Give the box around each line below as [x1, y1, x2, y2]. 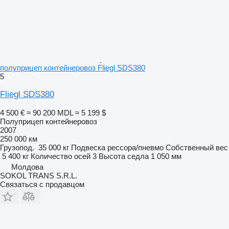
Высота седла [99, 152, 149, 161]
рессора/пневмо [107, 143, 164, 152]
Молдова [11, 163, 43, 171]
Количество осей [31, 152, 90, 161]
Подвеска [71, 143, 105, 152]
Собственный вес [166, 143, 228, 152]
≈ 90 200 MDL [27, 108, 73, 117]
